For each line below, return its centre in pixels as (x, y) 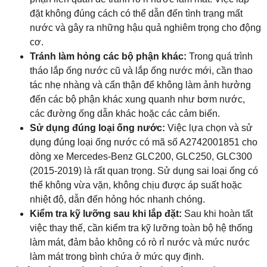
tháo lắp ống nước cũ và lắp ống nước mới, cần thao (141, 71)
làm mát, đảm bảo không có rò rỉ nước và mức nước (140, 243)
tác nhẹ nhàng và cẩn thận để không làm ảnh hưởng (140, 85)
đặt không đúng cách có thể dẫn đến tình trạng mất (136, 14)
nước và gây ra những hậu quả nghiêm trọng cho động (145, 28)
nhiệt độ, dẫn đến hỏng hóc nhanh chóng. (117, 200)
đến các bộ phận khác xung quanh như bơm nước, (137, 100)
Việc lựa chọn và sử (209, 128)
